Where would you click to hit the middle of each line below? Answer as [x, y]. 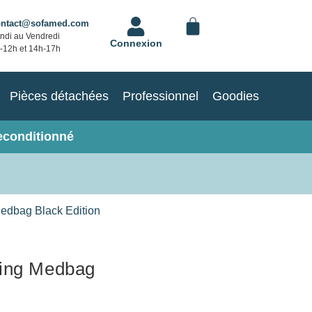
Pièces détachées [59, 96]
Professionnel [160, 96]
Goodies [235, 96]
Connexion [136, 43]
